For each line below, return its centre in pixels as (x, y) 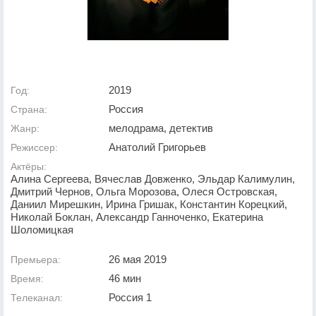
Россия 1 (130, 297)
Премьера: (36, 260)
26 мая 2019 (138, 259)
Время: (27, 279)
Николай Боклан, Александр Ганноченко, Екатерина (137, 217)
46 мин (125, 278)
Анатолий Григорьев (157, 147)
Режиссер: (34, 147)
